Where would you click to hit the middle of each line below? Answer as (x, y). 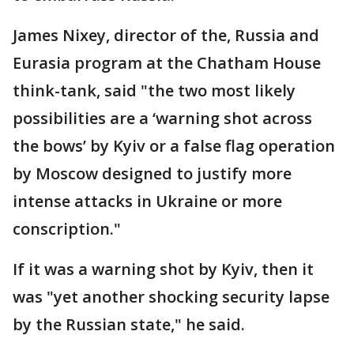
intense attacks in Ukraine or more (147, 201)
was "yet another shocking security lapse (171, 296)
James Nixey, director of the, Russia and (166, 35)
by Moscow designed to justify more (152, 173)
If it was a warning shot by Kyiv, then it (163, 269)
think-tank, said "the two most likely (154, 90)
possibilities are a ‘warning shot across (162, 118)
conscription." (67, 228)
